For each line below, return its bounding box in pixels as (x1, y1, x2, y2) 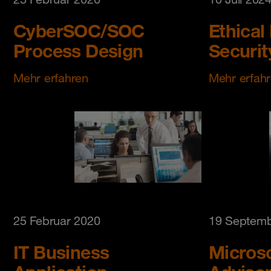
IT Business (13, 241, 109, 264)
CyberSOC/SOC (13, 19, 145, 42)
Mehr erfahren (13, 70, 88, 85)
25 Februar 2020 (13, 214, 100, 229)
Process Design (13, 39, 143, 62)
